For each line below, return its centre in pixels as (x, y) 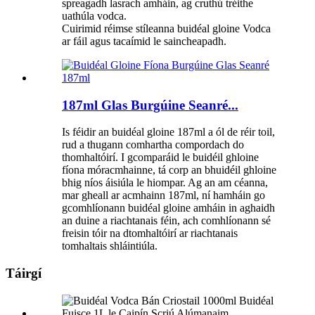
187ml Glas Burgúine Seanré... (150, 105)
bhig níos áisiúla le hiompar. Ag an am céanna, (165, 183)
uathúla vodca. (94, 15)
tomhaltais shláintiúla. (110, 246)
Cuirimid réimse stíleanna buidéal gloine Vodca (166, 28)
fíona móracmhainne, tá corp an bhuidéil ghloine (169, 170)
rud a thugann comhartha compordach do (153, 145)
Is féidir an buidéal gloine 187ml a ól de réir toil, (168, 132)
